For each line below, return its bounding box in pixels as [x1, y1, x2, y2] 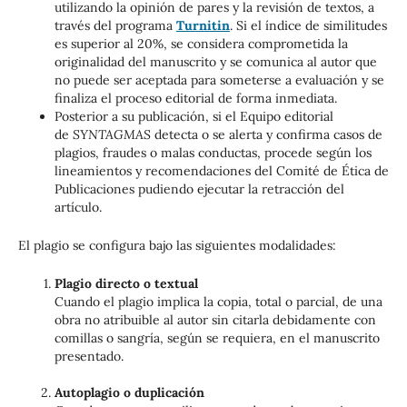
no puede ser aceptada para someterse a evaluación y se [54, 71, 384, 88]
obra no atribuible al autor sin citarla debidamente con [54, 311, 376, 328]
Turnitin [175, 16, 230, 34]
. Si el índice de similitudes [229, 16, 387, 34]
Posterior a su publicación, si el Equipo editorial [54, 107, 333, 124]
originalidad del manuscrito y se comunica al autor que [54, 53, 377, 70]
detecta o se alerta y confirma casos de [150, 125, 382, 143]
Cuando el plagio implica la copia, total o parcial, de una [54, 293, 382, 310]
